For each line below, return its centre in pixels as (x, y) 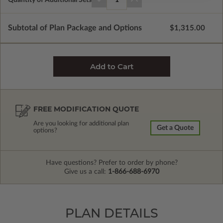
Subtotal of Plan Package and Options (75, 28)
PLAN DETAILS (111, 213)
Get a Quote (175, 128)
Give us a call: (86, 172)
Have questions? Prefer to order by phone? (111, 163)
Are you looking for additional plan (81, 124)
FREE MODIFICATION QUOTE (86, 109)
